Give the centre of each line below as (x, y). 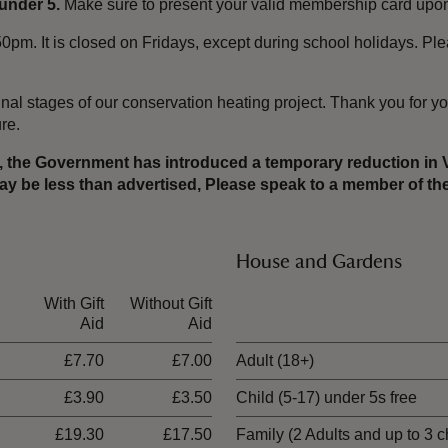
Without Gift (171, 303)
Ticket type (274, 303)
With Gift (74, 303)
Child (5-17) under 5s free (326, 397)
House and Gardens (319, 262)
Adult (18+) (275, 360)
